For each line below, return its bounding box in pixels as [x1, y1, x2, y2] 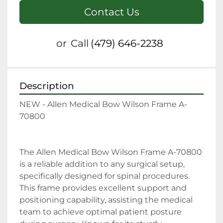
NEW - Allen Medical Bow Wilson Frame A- [19, 100, 187, 110]
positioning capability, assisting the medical [19, 195, 193, 205]
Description [19, 80, 74, 92]
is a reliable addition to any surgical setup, [19, 159, 185, 169]
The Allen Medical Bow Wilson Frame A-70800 [19, 147, 202, 157]
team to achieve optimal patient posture [19, 207, 182, 217]
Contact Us [84, 6, 139, 18]
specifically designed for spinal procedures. [19, 171, 190, 181]
